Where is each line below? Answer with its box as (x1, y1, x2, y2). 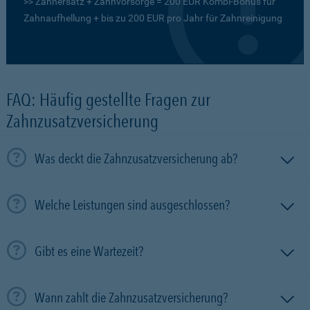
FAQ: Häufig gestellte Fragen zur (6, 89, 210, 110)
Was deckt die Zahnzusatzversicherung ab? (35, 150, 237, 167)
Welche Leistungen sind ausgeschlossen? (35, 197, 230, 213)
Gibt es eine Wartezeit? (35, 243, 143, 259)
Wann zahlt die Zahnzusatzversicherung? (35, 289, 228, 306)
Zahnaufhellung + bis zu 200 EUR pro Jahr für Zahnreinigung (24, 12, 282, 24)
